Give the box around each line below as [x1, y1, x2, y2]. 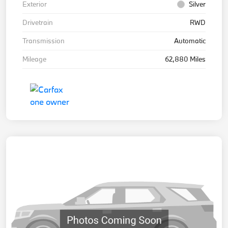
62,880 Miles [165, 54, 206, 64]
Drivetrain [22, 18, 53, 27]
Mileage [22, 54, 46, 64]
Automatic [174, 36, 206, 46]
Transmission [22, 36, 65, 46]
